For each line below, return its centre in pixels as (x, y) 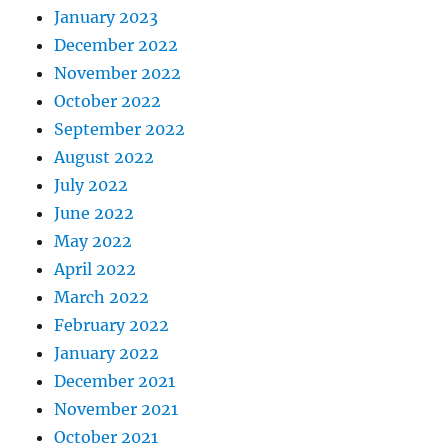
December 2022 (116, 44)
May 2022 (93, 240)
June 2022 (94, 212)
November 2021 (116, 408)
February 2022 (112, 324)
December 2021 (115, 380)
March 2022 (102, 296)
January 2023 (106, 16)
